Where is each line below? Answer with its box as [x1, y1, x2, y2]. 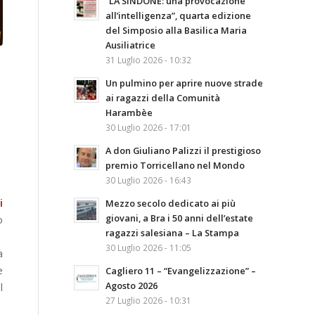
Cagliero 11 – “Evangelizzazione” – [105, 264, 257, 277]
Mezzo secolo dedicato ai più [105, 197, 236, 210]
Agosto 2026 [105, 279, 158, 292]
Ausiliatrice [105, 39, 156, 51]
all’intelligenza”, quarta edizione [105, 9, 252, 22]
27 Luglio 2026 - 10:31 [105, 295, 192, 306]
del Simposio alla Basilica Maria [105, 24, 247, 37]
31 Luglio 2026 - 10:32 [105, 54, 192, 65]
